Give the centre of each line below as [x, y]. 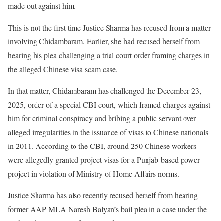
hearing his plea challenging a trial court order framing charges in [109, 55]
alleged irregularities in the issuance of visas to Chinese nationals [108, 132]
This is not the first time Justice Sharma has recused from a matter [109, 27]
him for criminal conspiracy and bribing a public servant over [102, 118]
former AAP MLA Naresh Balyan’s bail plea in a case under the [107, 209]
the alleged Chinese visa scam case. [63, 69]
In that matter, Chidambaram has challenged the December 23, [105, 91]
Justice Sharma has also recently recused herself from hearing [103, 195]
